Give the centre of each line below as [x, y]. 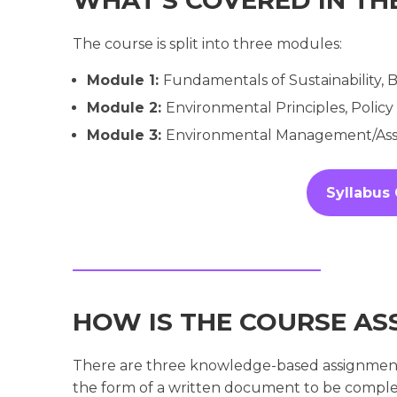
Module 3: [126, 135]
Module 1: [125, 80]
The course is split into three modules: [207, 43]
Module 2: [126, 107]
